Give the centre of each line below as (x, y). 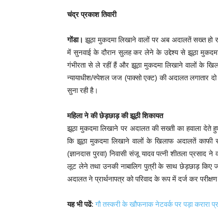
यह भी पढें (79, 204)
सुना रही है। (83, 90)
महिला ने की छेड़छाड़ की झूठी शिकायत (115, 115)
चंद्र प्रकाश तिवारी (92, 14)
